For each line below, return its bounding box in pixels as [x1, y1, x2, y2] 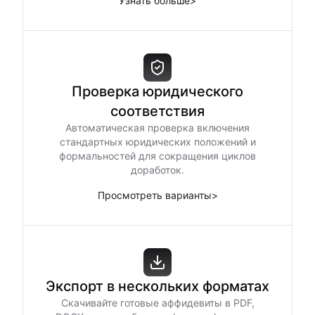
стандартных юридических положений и [59, 136, 256, 148]
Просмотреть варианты [97, 189, 212, 201]
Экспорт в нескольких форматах [46, 278, 269, 295]
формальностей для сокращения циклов [59, 150, 256, 162]
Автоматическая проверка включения [65, 122, 250, 134]
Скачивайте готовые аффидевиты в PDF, [60, 297, 255, 309]
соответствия [110, 103, 205, 120]
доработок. [131, 164, 184, 176]
